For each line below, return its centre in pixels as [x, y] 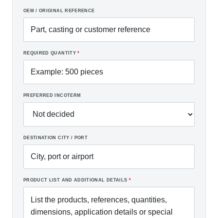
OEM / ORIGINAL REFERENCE [59, 11]
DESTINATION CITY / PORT [56, 138]
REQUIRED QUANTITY [51, 53]
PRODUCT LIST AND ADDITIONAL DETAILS [76, 180]
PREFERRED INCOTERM [52, 95]
